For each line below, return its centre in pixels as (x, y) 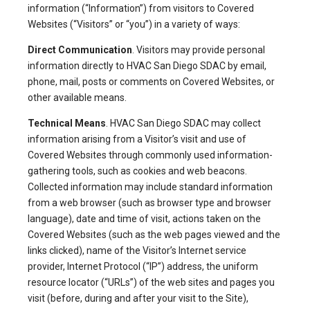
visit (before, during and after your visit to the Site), (138, 299)
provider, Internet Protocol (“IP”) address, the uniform (143, 267)
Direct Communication (80, 50)
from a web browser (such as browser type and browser (149, 203)
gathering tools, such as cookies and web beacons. (137, 171)
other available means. (77, 98)
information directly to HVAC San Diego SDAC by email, (147, 66)
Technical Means (67, 124)
